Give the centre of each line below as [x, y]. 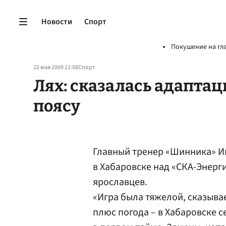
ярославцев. [120, 182]
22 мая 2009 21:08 [56, 67]
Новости [57, 21]
